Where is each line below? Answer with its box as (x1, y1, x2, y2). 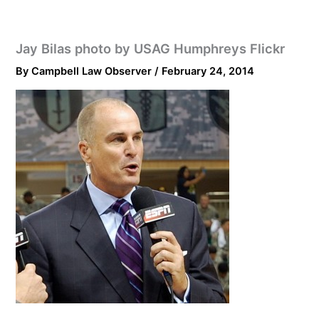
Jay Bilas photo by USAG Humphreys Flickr (16, 41, 286, 57)
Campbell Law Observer (31, 65, 155, 78)
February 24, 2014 (162, 65, 255, 78)
